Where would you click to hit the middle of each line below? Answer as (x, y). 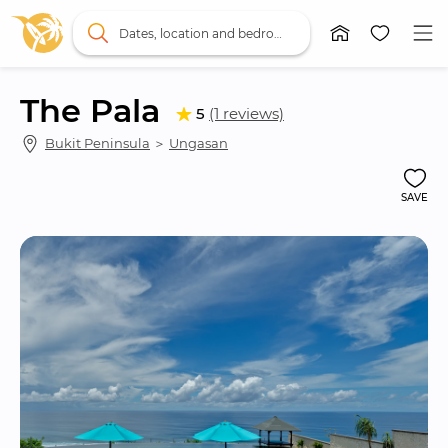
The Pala (90, 110)
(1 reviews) (246, 114)
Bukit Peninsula (97, 142)
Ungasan (198, 142)
